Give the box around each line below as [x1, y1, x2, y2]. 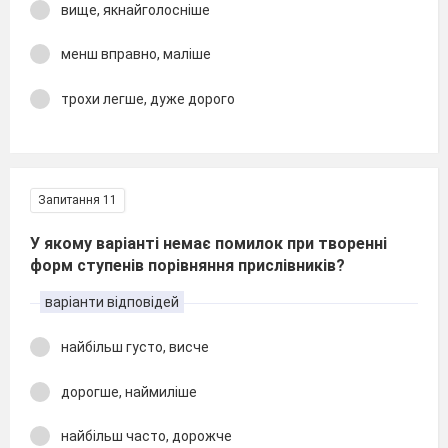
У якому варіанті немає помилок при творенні [30, 234, 387, 253]
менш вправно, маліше [61, 46, 211, 62]
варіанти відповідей [45, 294, 179, 310]
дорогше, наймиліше [61, 383, 197, 400]
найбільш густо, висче [61, 339, 209, 355]
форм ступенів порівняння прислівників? [30, 256, 345, 275]
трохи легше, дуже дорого [61, 90, 235, 107]
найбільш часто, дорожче [61, 428, 232, 444]
